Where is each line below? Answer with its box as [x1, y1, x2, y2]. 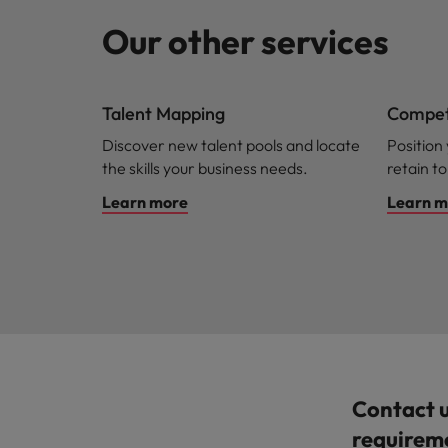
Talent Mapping [102, 102, 225, 125]
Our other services [102, 20, 389, 63]
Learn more [102, 192, 188, 212]
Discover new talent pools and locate [102, 135, 360, 155]
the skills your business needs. [102, 158, 308, 178]
